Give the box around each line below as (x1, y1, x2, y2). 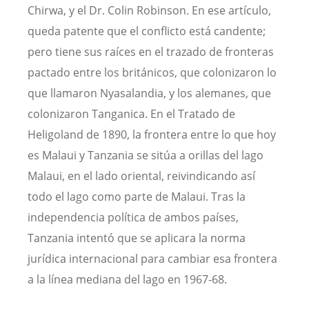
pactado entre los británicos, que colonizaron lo (28, 64, 277, 80)
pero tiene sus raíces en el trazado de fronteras (28, 43, 274, 59)
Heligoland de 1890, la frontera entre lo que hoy (28, 126, 276, 142)
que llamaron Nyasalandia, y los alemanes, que (28, 85, 271, 101)
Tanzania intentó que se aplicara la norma (28, 230, 246, 246)
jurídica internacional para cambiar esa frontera (28, 250, 277, 266)
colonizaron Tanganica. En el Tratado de (28, 106, 235, 121)
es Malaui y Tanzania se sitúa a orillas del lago (28, 147, 263, 163)
